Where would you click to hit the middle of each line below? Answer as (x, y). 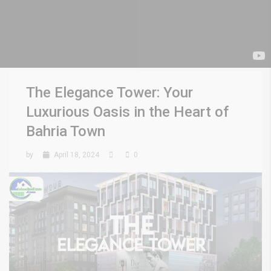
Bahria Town (66, 131)
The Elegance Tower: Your (109, 93)
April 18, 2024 (76, 155)
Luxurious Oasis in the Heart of (127, 112)
